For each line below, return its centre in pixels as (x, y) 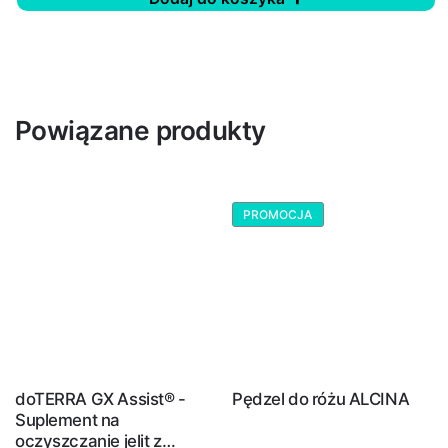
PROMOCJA (278, 214)
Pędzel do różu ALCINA (321, 399)
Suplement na (67, 420)
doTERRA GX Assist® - (100, 399)
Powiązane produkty (140, 131)
